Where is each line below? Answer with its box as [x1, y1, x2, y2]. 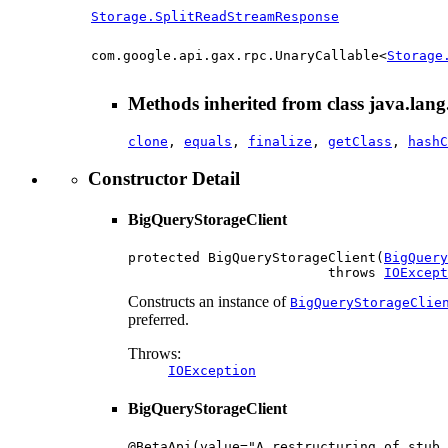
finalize [248, 134, 312, 150]
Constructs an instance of [128, 293, 290, 311]
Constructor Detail [88, 167, 240, 189]
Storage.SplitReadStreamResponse [91, 8, 339, 24]
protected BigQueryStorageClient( [128, 250, 384, 266]
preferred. [128, 311, 189, 329]
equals [184, 134, 232, 150]
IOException [168, 363, 256, 379]
